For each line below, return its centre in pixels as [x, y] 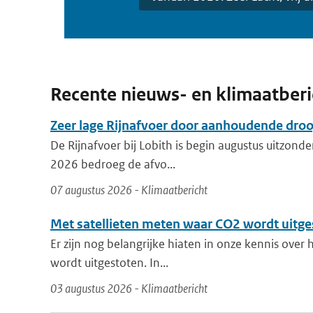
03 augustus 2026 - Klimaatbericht [129, 289]
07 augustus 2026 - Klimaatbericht [129, 190]
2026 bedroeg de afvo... [113, 164]
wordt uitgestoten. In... [109, 263]
